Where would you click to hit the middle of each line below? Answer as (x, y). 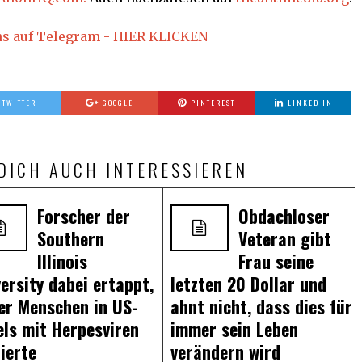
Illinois (63, 261)
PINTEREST (213, 103)
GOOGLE (118, 103)
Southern (71, 239)
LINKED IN (310, 103)
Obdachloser (284, 216)
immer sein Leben (234, 329)
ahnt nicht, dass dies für (261, 307)
